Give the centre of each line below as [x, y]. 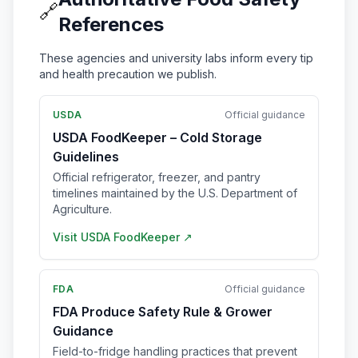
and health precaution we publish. [128, 74]
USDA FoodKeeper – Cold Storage [157, 137]
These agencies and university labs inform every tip [176, 58]
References [111, 24]
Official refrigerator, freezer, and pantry [157, 177]
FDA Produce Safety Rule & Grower [163, 312]
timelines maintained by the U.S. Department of [175, 193]
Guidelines [86, 157]
